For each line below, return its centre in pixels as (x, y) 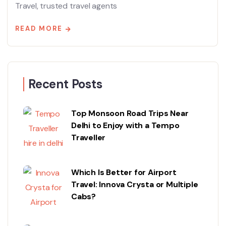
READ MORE (39, 29)
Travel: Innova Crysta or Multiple (135, 185)
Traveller (89, 138)
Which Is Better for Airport (124, 173)
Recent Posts (65, 84)
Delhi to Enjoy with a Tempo (125, 126)
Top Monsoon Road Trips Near (130, 114)
